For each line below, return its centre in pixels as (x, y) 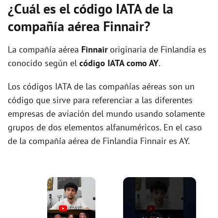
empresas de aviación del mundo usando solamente (106, 114)
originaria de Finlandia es (157, 49)
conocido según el (44, 63)
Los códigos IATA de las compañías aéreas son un (101, 86)
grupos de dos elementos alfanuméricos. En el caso (105, 127)
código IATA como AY (119, 63)
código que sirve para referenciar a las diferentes (100, 100)
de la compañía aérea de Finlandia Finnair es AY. (99, 141)
